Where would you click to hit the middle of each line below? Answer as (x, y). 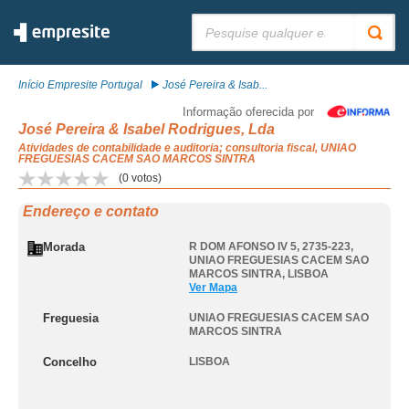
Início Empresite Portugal (80, 85)
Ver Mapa (213, 288)
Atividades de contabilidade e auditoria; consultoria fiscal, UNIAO (187, 148)
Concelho (70, 362)
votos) (145, 178)
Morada (64, 247)
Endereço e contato (91, 211)
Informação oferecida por (248, 112)
